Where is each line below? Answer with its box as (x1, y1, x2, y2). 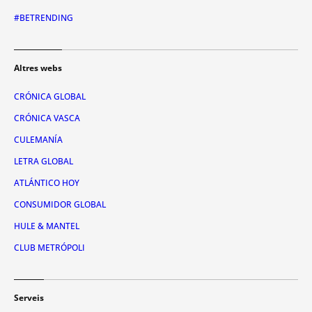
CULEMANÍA (14, 133, 63, 146)
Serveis (14, 291, 44, 304)
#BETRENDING (14, 11, 73, 24)
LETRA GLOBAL (14, 155, 73, 167)
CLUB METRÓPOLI (14, 241, 85, 253)
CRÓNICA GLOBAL (14, 90, 86, 102)
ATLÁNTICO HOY (14, 176, 79, 189)
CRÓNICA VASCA (14, 111, 80, 124)
